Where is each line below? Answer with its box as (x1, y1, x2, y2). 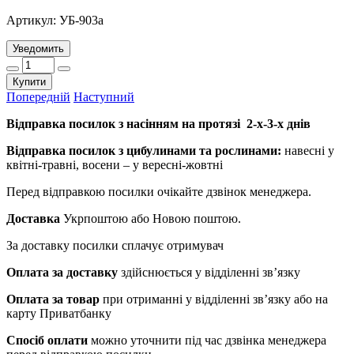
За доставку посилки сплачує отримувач (6, 238, 224, 252)
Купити (13, 75, 46, 88)
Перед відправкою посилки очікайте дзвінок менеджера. (6, 184, 311, 198)
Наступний (73, 89, 134, 104)
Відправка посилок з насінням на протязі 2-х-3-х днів (6, 116, 311, 130)
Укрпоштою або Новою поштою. (63, 211, 241, 225)
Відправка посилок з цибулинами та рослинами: (6, 143, 281, 157)
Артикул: (6, 13, 59, 27)
